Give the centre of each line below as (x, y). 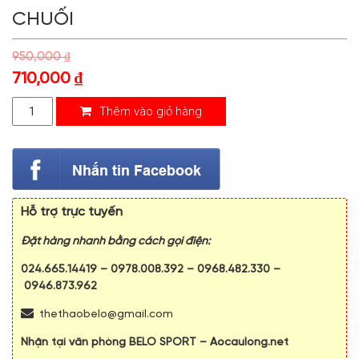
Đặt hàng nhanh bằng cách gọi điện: (115, 241)
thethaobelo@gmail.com (106, 314)
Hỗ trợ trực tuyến (72, 212)
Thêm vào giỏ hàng (149, 111)
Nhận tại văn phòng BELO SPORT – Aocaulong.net (155, 342)
